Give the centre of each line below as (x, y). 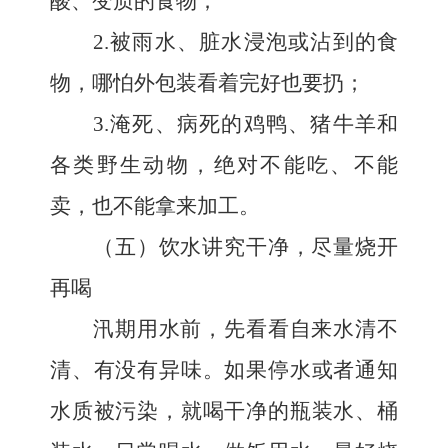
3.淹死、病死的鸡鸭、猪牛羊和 (245, 124)
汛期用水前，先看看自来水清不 (245, 329)
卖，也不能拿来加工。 (155, 206)
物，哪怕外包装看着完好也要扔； (207, 83)
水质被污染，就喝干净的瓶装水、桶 (224, 411)
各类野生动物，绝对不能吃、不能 (224, 165)
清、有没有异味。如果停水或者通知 (224, 370)
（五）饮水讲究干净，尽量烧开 (245, 247)
